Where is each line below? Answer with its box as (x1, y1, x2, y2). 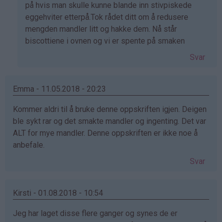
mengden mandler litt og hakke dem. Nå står (25, 24, 177, 34)
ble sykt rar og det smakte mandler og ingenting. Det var (13, 116, 206, 126)
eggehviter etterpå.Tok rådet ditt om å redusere (25, 12, 188, 22)
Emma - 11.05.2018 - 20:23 (13, 84, 106, 94)
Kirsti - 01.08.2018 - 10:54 (13, 188, 103, 198)
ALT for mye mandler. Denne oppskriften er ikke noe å (13, 128, 198, 138)
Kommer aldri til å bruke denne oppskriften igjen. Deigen (13, 105, 207, 114)
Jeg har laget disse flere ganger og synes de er (13, 209, 177, 219)
